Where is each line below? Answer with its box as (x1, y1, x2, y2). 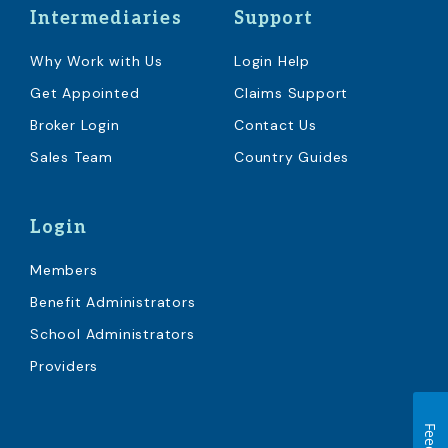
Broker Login (30, 115, 120, 134)
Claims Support (234, 83, 349, 102)
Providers (30, 356, 99, 375)
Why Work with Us (30, 51, 163, 70)
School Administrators (30, 324, 195, 343)
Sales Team (30, 147, 113, 166)
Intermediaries (30, 7, 182, 29)
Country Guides (234, 147, 350, 166)
